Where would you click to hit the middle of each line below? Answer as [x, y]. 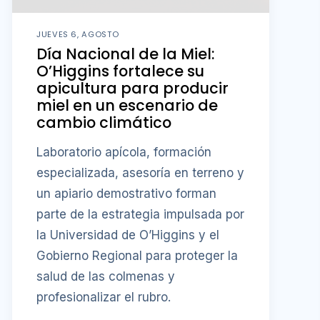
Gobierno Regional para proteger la [137, 255]
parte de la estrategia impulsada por [140, 214]
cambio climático [104, 123]
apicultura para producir [132, 89]
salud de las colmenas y [106, 276]
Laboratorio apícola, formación [124, 152]
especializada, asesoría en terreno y [140, 172]
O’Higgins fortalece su [120, 71]
